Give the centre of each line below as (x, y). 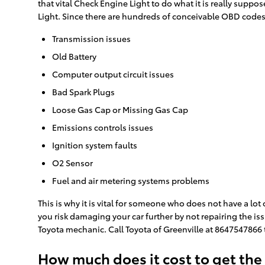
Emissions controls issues (103, 127)
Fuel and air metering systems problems (131, 181)
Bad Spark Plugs (83, 92)
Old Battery (74, 56)
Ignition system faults (95, 145)
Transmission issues (91, 39)
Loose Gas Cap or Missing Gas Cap (120, 110)
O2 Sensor (72, 163)
